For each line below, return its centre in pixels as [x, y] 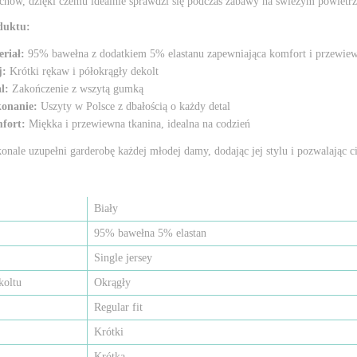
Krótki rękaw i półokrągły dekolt [84, 71]
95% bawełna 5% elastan [150, 233]
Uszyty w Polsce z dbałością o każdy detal [134, 106]
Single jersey [123, 257]
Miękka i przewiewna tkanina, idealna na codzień [139, 124]
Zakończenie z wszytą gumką [78, 88]
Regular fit [118, 307]
